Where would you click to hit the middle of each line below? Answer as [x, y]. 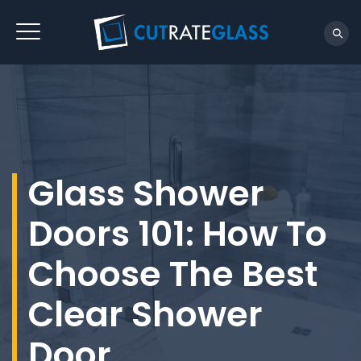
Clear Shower [145, 314]
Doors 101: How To [178, 234]
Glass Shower [146, 193]
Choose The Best [173, 274]
